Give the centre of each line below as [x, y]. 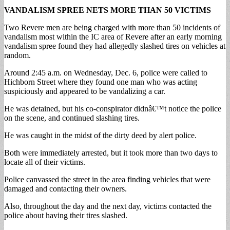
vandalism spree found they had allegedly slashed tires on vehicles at [115, 46]
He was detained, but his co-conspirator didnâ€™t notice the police [113, 108]
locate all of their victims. [45, 162]
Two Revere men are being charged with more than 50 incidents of [112, 27]
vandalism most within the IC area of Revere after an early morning [113, 36]
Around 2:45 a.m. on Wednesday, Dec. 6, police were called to [106, 72]
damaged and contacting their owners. [65, 188]
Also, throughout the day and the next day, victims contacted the [108, 206]
